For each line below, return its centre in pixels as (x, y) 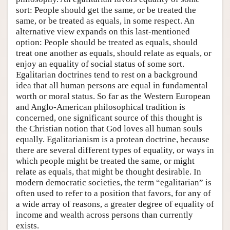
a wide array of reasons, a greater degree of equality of (115, 204)
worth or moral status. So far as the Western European (113, 96)
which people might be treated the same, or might (105, 161)
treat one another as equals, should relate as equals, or (114, 53)
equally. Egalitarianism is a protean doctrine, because (113, 139)
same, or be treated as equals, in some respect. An (105, 21)
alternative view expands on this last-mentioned (103, 31)
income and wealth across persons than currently (104, 215)
